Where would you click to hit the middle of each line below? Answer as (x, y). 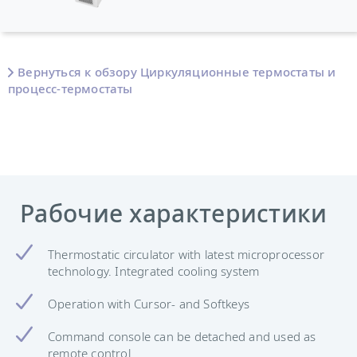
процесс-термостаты (71, 88)
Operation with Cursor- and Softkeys (149, 303)
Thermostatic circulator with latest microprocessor (186, 254)
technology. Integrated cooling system (154, 271)
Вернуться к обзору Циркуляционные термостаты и (177, 72)
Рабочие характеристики (174, 213)
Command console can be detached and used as (182, 336)
